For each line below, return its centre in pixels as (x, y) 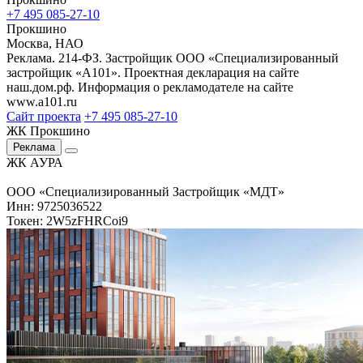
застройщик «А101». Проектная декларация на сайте (153, 72)
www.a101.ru (42, 101)
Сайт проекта (44, 116)
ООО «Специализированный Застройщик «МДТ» (145, 191)
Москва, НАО (45, 43)
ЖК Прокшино (48, 130)
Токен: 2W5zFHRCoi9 (67, 220)
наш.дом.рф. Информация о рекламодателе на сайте (150, 87)
